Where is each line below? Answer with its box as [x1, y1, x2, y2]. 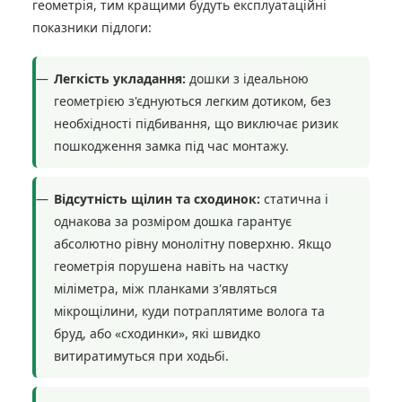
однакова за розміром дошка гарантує [54, 213, 292, 230]
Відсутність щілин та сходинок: [54, 190, 260, 207]
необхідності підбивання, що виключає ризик [54, 115, 338, 132]
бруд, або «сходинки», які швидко [54, 325, 260, 342]
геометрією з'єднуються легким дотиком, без [54, 92, 331, 109]
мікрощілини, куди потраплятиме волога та [54, 302, 325, 319]
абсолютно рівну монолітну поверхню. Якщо [54, 235, 331, 252]
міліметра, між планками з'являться [54, 280, 277, 297]
